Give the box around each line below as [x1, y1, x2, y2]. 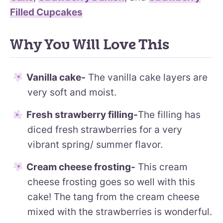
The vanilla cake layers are [86, 71, 208, 83]
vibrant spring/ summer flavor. [27, 138, 163, 150]
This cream [135, 161, 188, 173]
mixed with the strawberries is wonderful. [27, 206, 212, 218]
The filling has [138, 109, 201, 120]
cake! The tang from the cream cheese [27, 191, 200, 203]
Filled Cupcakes [10, 6, 83, 18]
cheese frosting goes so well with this [27, 176, 195, 188]
